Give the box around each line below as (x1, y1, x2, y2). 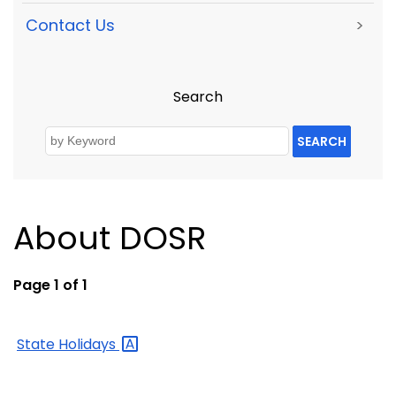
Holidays (58, 333, 119, 354)
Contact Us (26, 14, 115, 37)
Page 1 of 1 (13, 274, 88, 295)
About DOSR (13, 215, 206, 261)
